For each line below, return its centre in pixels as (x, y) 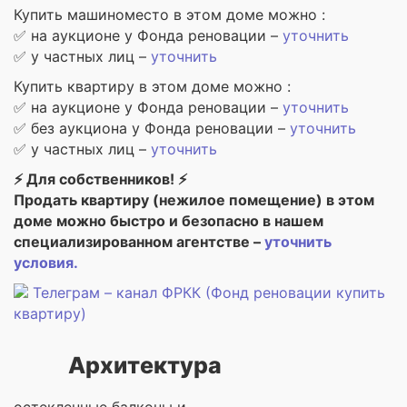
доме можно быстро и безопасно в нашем (169, 221)
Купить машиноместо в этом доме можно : (169, 15)
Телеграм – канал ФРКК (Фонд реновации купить (209, 293)
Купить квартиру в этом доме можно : (152, 86)
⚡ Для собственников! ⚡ (100, 179)
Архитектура (145, 365)
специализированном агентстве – (139, 242)
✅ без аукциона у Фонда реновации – (152, 128)
